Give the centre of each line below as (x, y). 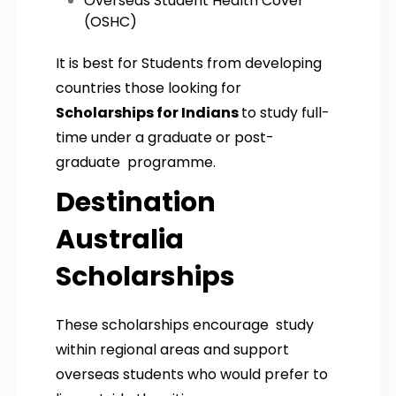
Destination (136, 202)
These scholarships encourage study (185, 324)
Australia (120, 239)
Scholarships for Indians (148, 112)
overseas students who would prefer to (192, 374)
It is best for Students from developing (189, 63)
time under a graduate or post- (165, 137)
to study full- (286, 112)
